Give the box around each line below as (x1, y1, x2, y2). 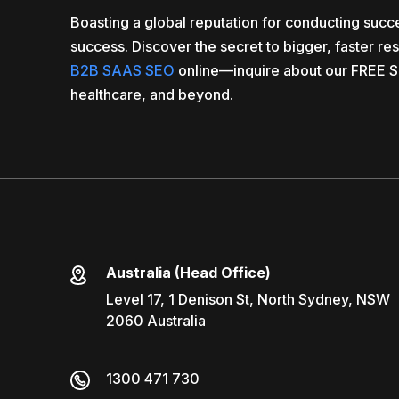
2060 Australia (106, 312, 206, 330)
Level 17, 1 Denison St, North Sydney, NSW (106, 290, 390, 308)
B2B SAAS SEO (70, 61, 175, 79)
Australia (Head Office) (106, 264, 271, 281)
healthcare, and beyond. (70, 85, 233, 103)
